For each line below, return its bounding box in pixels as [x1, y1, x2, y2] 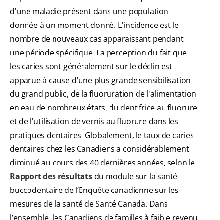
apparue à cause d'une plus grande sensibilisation [10, 75, 191, 86]
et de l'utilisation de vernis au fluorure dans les [10, 116, 178, 127]
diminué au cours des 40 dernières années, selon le [10, 157, 195, 168]
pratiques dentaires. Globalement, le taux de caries [10, 130, 194, 141]
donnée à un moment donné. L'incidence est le [10, 20, 179, 31]
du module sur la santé [92, 171, 178, 182]
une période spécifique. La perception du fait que [10, 47, 187, 58]
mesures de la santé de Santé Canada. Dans [10, 198, 168, 210]
